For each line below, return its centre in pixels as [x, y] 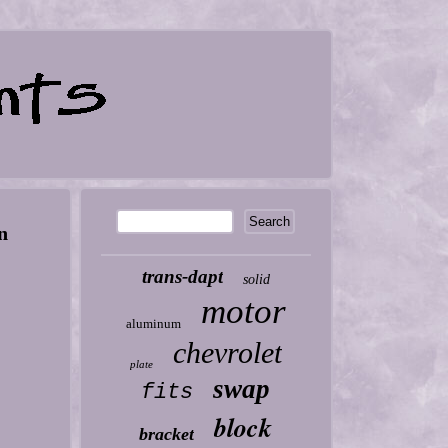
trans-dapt [182, 276]
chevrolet [227, 352]
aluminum [153, 323]
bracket [167, 434]
